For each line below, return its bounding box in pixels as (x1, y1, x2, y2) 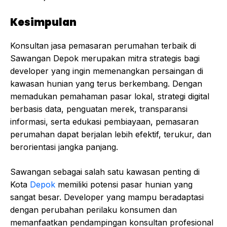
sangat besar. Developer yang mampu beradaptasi (10, 192, 204, 203)
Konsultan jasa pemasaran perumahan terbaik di (10, 41, 196, 51)
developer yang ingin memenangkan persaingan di (10, 66, 203, 77)
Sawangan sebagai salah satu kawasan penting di (10, 167, 200, 177)
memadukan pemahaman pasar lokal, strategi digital (10, 91, 209, 102)
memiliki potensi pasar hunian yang (58, 179, 193, 190)
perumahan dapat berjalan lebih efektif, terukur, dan (10, 129, 211, 140)
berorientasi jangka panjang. (10, 142, 118, 153)
